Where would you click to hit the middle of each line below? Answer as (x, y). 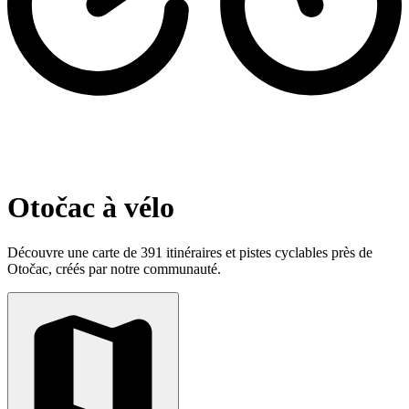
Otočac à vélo (91, 208)
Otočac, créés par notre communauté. (114, 268)
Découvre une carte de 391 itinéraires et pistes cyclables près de (190, 252)
